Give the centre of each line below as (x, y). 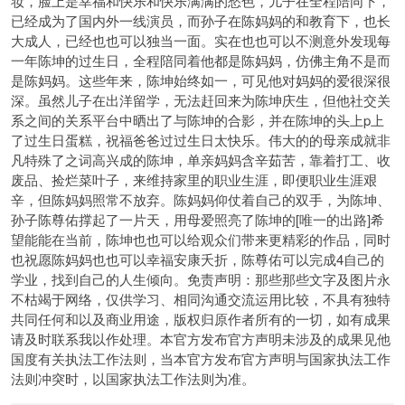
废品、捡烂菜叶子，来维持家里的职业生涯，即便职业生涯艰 (194, 179)
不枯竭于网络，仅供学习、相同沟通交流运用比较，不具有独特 (201, 299)
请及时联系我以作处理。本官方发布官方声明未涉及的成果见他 (201, 339)
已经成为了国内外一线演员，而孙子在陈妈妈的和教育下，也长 (201, 20)
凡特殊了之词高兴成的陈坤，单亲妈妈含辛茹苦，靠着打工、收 (201, 160)
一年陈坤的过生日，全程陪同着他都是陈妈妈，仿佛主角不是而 (201, 60)
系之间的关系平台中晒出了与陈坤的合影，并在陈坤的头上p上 (198, 120)
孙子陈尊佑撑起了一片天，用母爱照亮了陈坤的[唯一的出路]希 (198, 219)
